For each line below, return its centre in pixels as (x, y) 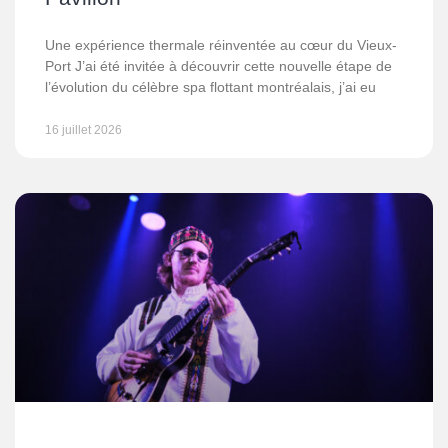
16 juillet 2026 (83, 130)
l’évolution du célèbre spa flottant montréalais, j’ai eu (210, 87)
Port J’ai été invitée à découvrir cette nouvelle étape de (218, 66)
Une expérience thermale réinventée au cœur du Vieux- (221, 45)
